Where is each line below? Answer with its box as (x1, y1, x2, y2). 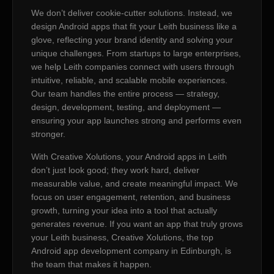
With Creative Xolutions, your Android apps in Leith (31, 151, 227, 161)
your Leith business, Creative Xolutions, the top (31, 232, 213, 242)
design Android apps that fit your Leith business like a (31, 21, 237, 32)
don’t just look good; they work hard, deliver (31, 165, 199, 175)
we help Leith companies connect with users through (31, 62, 234, 72)
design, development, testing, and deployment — (31, 102, 221, 113)
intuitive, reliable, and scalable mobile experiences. (31, 75, 228, 86)
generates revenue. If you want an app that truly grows (31, 218, 243, 229)
